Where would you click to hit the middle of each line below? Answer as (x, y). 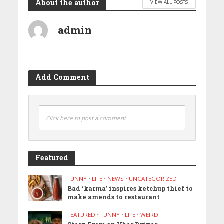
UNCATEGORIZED (153, 178)
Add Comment (62, 77)
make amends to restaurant (114, 197)
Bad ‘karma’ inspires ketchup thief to (130, 188)
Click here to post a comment (86, 118)
